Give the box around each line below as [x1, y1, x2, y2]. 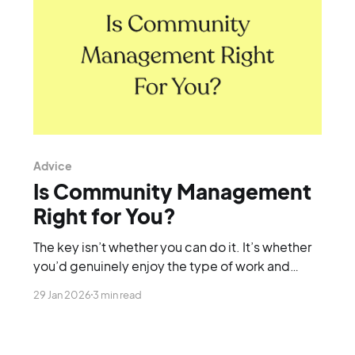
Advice [32, 158, 72, 173]
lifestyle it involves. [32, 276, 147, 293]
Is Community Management [32, 177, 311, 204]
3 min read [92, 288, 142, 301]
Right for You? [32, 202, 176, 229]
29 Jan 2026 [32, 288, 91, 301]
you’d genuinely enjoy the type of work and [32, 257, 290, 274]
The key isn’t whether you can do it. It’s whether [32, 238, 311, 255]
